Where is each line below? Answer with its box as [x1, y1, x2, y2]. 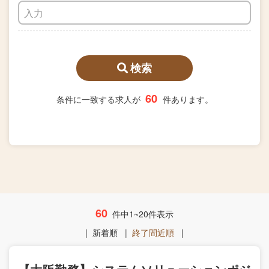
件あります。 [162, 93, 213, 105]
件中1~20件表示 [110, 208, 174, 220]
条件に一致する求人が [56, 93, 143, 105]
